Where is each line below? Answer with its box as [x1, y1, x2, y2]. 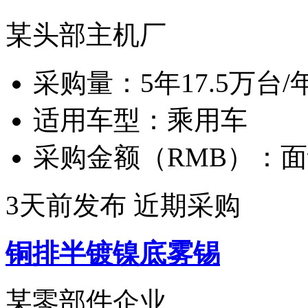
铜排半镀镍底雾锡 [5, 238, 220, 268]
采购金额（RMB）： [33, 142, 280, 172]
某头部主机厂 [5, 19, 166, 49]
